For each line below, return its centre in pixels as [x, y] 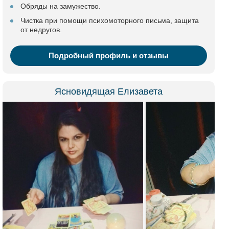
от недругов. [41, 30]
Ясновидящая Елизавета [109, 91]
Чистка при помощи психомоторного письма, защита [110, 20]
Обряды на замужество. [61, 6]
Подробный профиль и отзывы [109, 55]
